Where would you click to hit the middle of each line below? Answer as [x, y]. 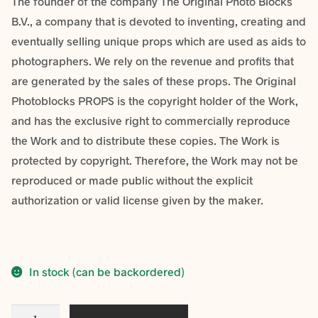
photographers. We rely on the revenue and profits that [153, 60]
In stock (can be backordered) [106, 271]
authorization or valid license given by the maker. [137, 199]
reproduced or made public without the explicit [132, 180]
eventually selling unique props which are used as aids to [159, 40]
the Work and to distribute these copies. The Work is [146, 140]
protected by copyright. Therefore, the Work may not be [155, 160]
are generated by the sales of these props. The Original [154, 80]
